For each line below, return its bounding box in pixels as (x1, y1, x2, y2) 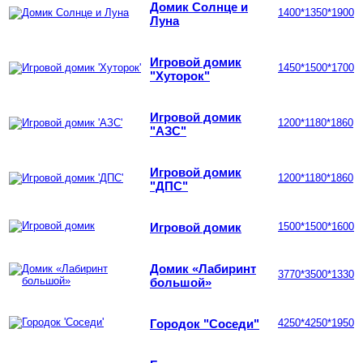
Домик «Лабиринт (150, 261, 256, 275)
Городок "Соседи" (150, 316, 259, 331)
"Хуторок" (150, 68, 210, 83)
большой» (150, 275, 211, 289)
